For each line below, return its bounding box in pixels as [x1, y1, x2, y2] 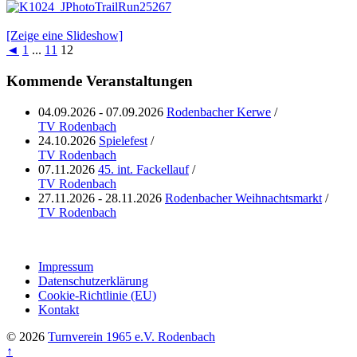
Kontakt [38, 302, 79, 316]
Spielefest [99, 133, 147, 147]
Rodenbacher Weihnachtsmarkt [165, 190, 322, 205]
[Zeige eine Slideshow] [6, 29, 123, 43]
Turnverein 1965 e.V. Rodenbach [48, 329, 215, 343]
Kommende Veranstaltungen [6, 72, 193, 89]
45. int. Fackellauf [98, 162, 189, 176]
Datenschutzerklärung [38, 273, 148, 288]
